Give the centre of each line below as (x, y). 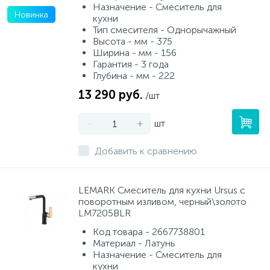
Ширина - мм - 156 (135, 53)
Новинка (31, 15)
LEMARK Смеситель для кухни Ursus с (162, 190)
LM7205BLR (105, 213)
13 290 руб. (111, 95)
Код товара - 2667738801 (149, 232)
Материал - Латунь (134, 243)
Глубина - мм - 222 (134, 76)
